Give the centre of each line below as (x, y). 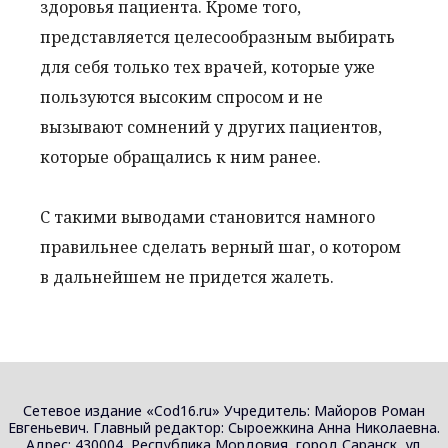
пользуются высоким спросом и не (181, 96)
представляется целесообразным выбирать (217, 36)
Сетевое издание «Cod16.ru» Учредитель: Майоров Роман (224, 410)
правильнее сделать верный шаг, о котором (220, 246)
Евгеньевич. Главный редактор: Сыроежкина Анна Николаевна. (224, 427)
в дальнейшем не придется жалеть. (187, 276)
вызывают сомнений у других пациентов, (211, 126)
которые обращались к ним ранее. (180, 156)
